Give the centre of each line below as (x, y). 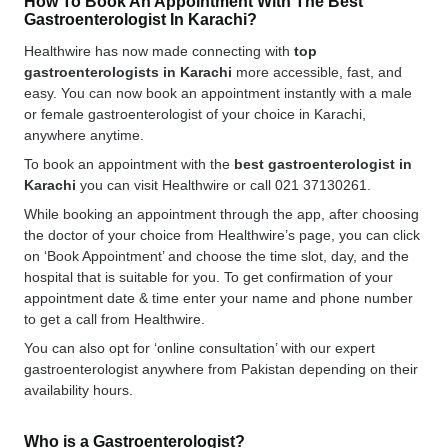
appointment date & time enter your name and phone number (218, 298)
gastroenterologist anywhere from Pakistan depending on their (221, 369)
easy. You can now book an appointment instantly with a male (218, 93)
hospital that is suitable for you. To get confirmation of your (208, 277)
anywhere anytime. (84, 135)
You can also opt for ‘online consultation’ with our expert (199, 348)
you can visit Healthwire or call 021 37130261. (223, 185)
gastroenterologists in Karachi (128, 72)
